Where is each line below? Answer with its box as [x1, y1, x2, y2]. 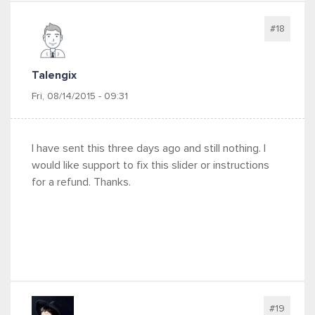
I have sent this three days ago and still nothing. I [32, 143, 266, 154]
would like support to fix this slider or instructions [32, 160, 269, 171]
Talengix [32, 70, 77, 81]
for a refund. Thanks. [32, 176, 134, 188]
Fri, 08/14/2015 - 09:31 [32, 91, 128, 101]
